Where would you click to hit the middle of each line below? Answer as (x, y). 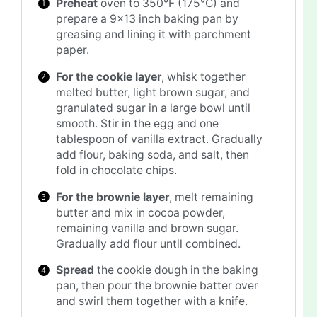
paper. (73, 50)
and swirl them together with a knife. (152, 301)
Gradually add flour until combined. (149, 243)
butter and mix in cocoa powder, (141, 212)
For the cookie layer (109, 76)
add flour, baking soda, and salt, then (153, 154)
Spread (75, 270)
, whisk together (204, 76)
